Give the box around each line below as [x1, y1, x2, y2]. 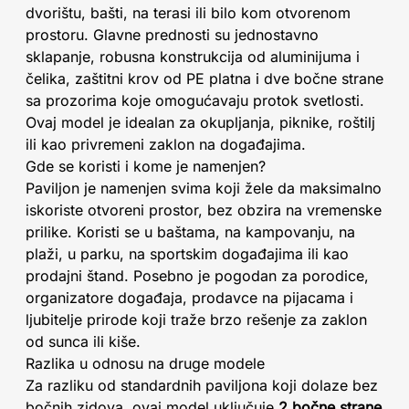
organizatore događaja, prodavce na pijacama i [26, 288, 353, 307]
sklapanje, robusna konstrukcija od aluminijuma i [26, 47, 360, 66]
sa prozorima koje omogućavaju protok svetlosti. [26, 91, 364, 110]
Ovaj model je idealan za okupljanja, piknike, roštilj [26, 113, 375, 131]
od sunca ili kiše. [26, 332, 141, 351]
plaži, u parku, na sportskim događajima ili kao [26, 245, 349, 263]
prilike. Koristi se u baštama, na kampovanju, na [26, 223, 355, 241]
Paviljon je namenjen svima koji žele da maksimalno [26, 179, 382, 197]
